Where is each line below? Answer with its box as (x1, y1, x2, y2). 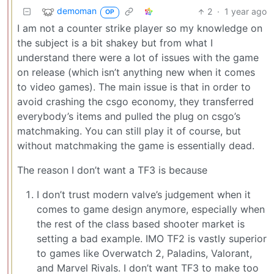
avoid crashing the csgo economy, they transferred (17, 95, 254, 108)
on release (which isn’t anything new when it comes (17, 66, 255, 79)
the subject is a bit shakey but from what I (17, 37, 213, 50)
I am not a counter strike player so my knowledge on (17, 22, 262, 35)
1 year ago (224, 6, 267, 17)
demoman (57, 6, 97, 17)
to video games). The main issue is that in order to (17, 81, 251, 94)
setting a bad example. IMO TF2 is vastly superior (37, 232, 267, 245)
